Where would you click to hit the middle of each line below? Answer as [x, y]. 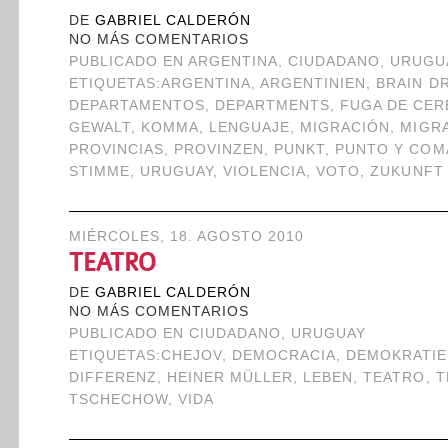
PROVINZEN [219, 149]
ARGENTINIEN [313, 83]
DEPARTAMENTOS [136, 105]
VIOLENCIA [264, 171]
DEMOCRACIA [284, 355]
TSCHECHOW [118, 399]
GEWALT [99, 127]
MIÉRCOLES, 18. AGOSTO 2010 [186, 236]
